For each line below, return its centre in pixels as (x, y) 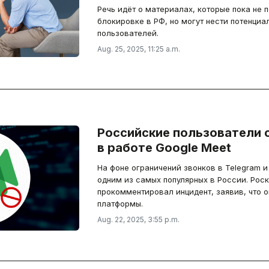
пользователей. (128, 33)
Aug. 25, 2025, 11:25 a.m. (138, 49)
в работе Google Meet (164, 148)
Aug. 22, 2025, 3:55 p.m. (138, 219)
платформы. (120, 204)
